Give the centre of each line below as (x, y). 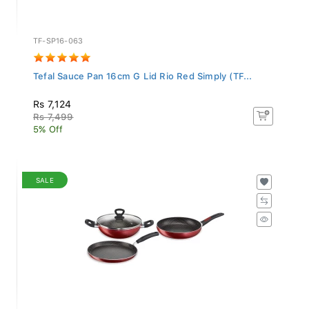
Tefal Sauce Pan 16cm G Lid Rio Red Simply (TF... (143, 72)
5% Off (48, 126)
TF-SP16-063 (58, 37)
